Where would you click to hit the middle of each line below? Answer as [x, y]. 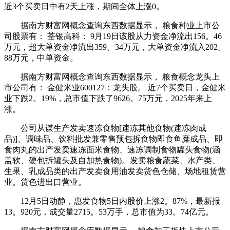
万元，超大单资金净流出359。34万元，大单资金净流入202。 [115, 47]
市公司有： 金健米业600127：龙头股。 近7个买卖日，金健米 [115, 88]
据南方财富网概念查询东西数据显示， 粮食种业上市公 [112, 26]
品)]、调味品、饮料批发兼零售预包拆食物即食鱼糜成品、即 [113, 139]
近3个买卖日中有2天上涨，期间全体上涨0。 [84, 7]
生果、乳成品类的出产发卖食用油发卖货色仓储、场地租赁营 [115, 171]
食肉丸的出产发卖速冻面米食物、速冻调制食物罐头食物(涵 [112, 150]
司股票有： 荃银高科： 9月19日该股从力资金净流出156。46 [113, 36]
